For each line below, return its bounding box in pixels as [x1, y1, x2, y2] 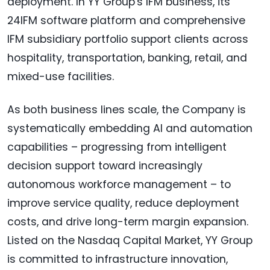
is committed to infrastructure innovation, [7, 252, 228, 267]
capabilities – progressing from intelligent [7, 140, 227, 155]
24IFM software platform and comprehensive [7, 13, 245, 28]
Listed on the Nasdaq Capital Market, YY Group [7, 233, 253, 248]
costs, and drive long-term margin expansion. [7, 215, 248, 230]
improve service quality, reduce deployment [7, 196, 239, 211]
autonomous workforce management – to [7, 177, 231, 192]
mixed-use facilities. [7, 69, 114, 84]
